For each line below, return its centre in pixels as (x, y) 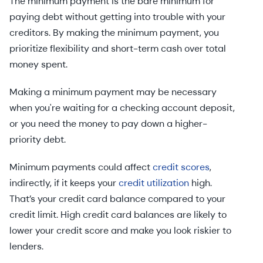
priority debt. (38, 139)
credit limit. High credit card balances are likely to (118, 215)
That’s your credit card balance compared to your (117, 199)
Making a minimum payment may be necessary (113, 92)
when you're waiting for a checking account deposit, (122, 108)
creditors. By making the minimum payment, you (114, 33)
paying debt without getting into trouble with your (117, 17)
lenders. (28, 246)
